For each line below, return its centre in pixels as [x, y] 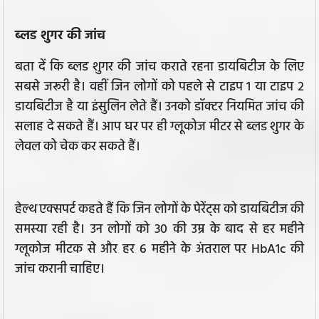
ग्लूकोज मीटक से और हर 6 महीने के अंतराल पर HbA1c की [159, 250]
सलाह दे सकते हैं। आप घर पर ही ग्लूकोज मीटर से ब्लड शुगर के [159, 127]
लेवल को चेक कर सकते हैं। [78, 147]
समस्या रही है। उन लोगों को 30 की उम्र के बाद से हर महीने [159, 230]
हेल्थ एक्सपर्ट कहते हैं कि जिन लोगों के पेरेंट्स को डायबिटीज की [159, 210]
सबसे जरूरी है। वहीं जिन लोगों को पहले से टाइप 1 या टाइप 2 [159, 88]
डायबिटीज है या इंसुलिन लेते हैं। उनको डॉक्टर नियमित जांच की [159, 108]
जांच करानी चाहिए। [60, 270]
